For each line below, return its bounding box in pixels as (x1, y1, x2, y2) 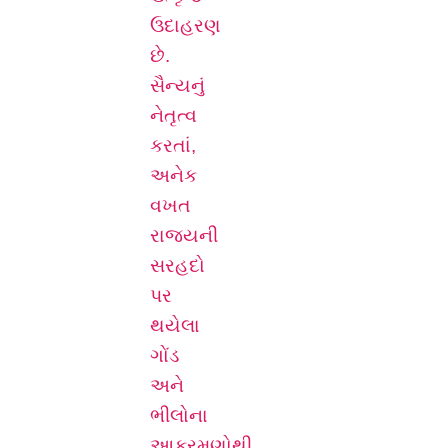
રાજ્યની (150, 225, 218, 247)
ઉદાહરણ (150, 15, 221, 37)
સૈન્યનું (150, 75, 205, 97)
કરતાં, (150, 135, 196, 157)
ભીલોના (150, 405, 208, 427)
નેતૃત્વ (150, 105, 197, 127)
